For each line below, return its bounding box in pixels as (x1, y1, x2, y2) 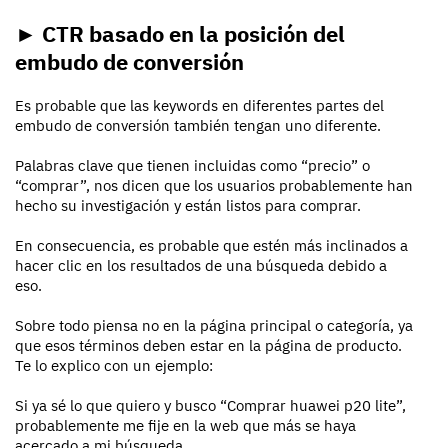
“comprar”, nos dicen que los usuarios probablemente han (15, 176, 413, 196)
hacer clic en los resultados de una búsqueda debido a (15, 256, 387, 276)
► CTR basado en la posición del (15, 19, 345, 49)
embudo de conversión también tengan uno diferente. (15, 116, 381, 136)
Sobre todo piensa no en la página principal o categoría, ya (15, 316, 413, 336)
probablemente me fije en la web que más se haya (15, 416, 356, 436)
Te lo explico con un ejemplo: (15, 356, 213, 376)
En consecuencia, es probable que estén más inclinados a (15, 236, 408, 256)
